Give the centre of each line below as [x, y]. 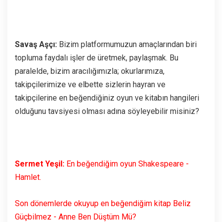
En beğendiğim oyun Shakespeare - [128, 164]
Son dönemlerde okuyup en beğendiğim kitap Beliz [103, 203]
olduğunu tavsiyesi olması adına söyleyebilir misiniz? [107, 111]
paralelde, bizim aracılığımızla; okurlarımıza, [90, 71]
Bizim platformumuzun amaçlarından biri [127, 44]
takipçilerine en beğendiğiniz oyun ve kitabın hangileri [107, 98]
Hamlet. [28, 177]
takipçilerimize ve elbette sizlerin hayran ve [90, 84]
